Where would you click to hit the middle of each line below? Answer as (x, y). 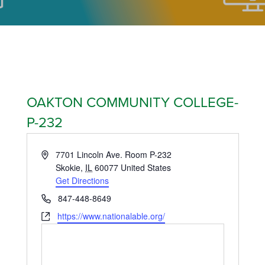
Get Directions (83, 180)
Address (56, 154)
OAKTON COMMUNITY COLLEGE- (132, 103)
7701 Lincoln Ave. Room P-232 (114, 154)
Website (56, 215)
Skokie (68, 167)
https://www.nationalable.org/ (111, 216)
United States (146, 167)
